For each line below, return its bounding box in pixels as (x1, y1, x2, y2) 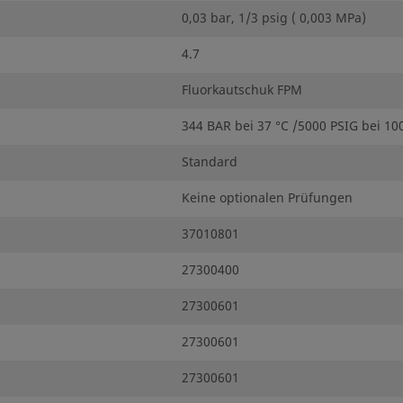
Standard (182, 152, 237, 172)
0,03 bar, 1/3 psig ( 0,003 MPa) (182, 8, 366, 28)
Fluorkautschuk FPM (182, 80, 302, 100)
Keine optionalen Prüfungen (182, 188, 353, 208)
